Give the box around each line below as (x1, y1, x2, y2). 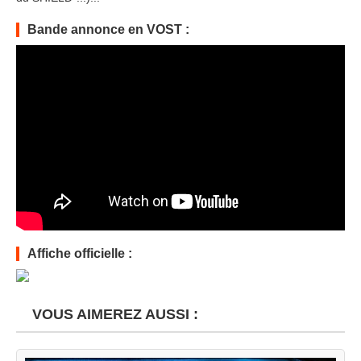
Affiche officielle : (27, 246, 132, 260)
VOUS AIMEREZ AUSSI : (24, 305, 198, 322)
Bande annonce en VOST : (27, 23, 189, 36)
